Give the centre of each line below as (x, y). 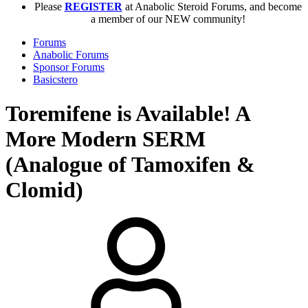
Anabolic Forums (71, 55)
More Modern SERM (106, 139)
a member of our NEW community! (168, 19)
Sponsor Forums (69, 67)
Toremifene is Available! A (128, 113)
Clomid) (44, 189)
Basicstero (55, 80)
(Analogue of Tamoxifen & (130, 164)
